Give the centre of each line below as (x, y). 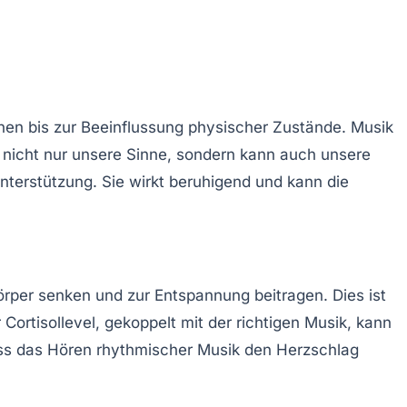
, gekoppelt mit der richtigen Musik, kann (243, 322)
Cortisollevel (50, 322)
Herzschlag (318, 349)
